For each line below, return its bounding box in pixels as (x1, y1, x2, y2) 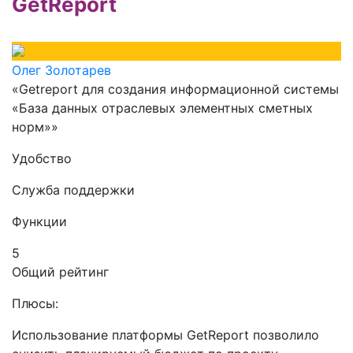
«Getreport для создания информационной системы (12, 81, 339, 97)
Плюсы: (12, 295, 58, 311)
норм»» (12, 119, 58, 135)
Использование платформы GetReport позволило (12, 327, 319, 343)
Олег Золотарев (12, 62, 111, 78)
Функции (12, 214, 67, 229)
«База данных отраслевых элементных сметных (12, 100, 313, 116)
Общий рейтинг (12, 264, 109, 280)
